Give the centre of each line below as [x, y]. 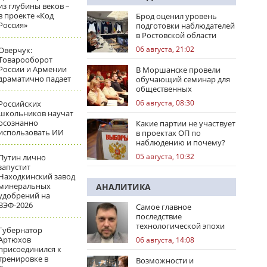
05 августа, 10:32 [165, 156]
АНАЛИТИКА [123, 187]
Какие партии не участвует [186, 123]
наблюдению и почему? [181, 142]
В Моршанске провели [178, 70]
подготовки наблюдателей [185, 26]
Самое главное [164, 207]
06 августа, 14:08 [165, 240]
